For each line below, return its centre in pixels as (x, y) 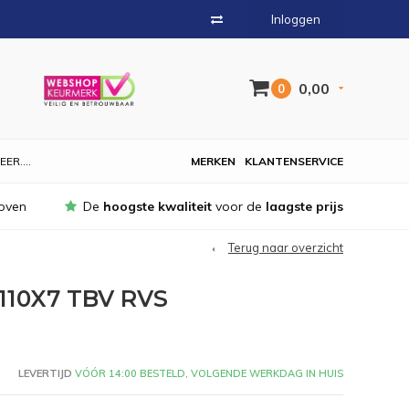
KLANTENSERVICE (294, 161)
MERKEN (213, 161)
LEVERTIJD (45, 373)
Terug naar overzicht (286, 247)
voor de (239, 206)
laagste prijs (304, 206)
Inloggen (296, 19)
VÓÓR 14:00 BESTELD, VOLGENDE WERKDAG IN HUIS (207, 373)
